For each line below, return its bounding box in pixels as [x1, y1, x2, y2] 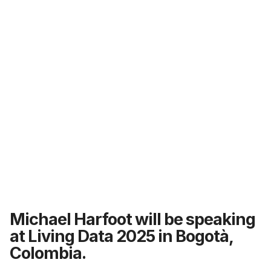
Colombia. [10, 243, 86, 263]
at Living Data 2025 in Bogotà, [10, 226, 233, 246]
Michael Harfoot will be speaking [10, 209, 255, 229]
